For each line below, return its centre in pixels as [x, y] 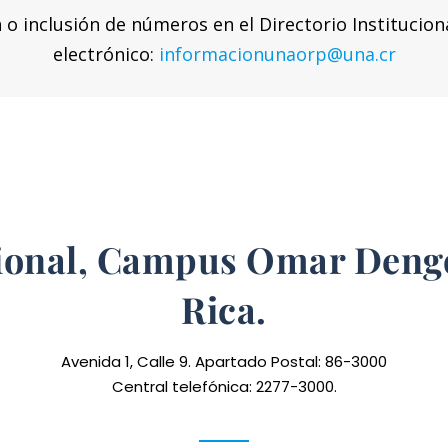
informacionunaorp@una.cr [277, 53]
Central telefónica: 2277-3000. [224, 386]
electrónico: [105, 53]
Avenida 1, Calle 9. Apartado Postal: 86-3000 [224, 361]
